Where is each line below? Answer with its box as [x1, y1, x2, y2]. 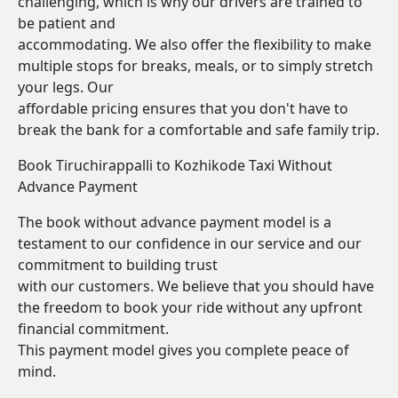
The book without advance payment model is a [18, 212, 331, 232]
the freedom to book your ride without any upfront [18, 298, 362, 317]
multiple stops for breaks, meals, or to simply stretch [18, 56, 373, 76]
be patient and [18, 13, 115, 33]
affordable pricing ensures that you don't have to [18, 99, 348, 118]
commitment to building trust [18, 255, 218, 275]
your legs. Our [18, 77, 114, 97]
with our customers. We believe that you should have [18, 276, 374, 296]
